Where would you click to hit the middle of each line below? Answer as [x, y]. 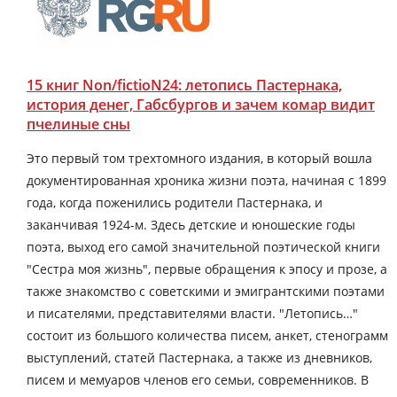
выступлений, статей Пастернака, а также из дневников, [199, 357]
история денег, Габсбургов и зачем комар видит [201, 104]
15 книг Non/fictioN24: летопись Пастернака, [184, 85]
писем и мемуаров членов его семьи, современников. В [198, 379]
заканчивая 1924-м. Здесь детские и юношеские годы [191, 224]
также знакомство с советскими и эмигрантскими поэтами [206, 291]
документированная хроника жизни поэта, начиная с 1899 [206, 180]
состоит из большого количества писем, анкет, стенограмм [207, 335]
